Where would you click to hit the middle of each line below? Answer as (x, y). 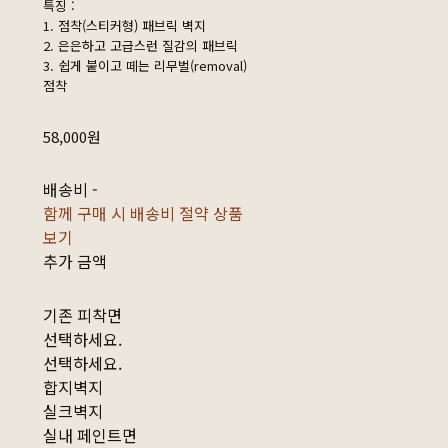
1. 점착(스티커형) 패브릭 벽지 (124, 26)
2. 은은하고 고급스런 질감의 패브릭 (140, 46)
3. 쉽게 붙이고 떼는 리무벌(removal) (144, 66)
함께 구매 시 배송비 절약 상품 (142, 213)
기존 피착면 (82, 315)
